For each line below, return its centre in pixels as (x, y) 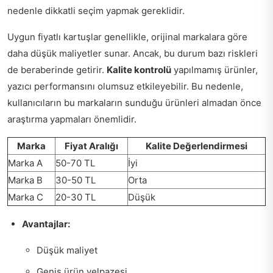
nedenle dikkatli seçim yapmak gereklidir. (96, 11)
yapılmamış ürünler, (214, 70)
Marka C (26, 197)
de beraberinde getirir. (57, 70)
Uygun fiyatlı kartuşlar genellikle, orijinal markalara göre (127, 37)
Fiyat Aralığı (91, 146)
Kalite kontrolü (139, 70)
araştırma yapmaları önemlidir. (72, 119)
